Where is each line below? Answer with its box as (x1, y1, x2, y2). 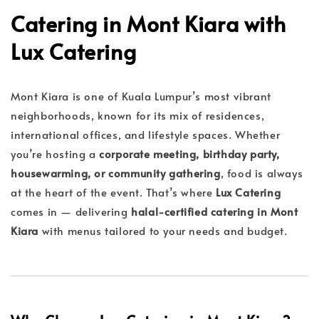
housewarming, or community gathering (11, 164, 221, 180)
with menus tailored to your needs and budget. (38, 222, 288, 238)
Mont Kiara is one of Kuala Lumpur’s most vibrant (11, 88, 271, 103)
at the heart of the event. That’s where (11, 184, 216, 199)
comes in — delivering (11, 203, 132, 219)
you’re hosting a (11, 145, 100, 161)
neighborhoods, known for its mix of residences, (11, 107, 265, 122)
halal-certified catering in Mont (131, 203, 298, 219)
